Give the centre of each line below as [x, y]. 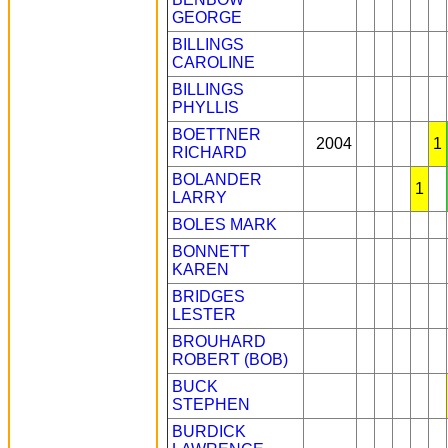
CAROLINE [213, 62]
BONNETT [211, 251]
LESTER [204, 314]
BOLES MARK [224, 224]
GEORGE [207, 17]
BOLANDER [217, 179]
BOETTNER [216, 134]
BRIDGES [208, 296]
